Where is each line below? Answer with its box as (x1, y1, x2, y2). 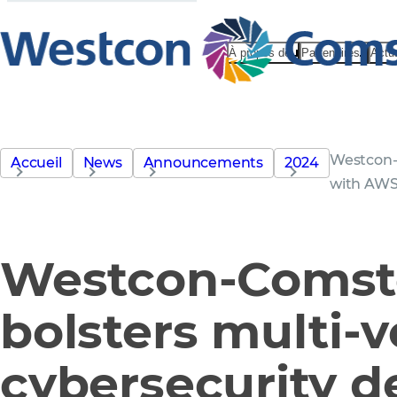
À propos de (229, 46, 291, 59)
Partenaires (301, 46, 360, 59)
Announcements (143, 153, 263, 171)
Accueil (11, 153, 62, 171)
